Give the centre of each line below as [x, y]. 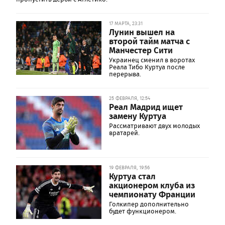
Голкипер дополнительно [149, 204]
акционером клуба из [152, 185]
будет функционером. [143, 211]
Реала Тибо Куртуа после [147, 67]
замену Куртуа [138, 116]
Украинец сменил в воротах [152, 60]
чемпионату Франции [152, 194]
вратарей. [124, 133]
